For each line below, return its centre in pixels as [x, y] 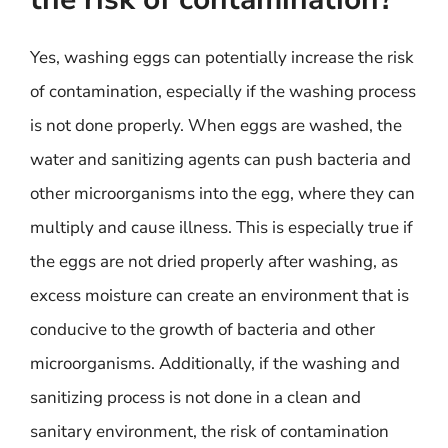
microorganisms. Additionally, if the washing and [215, 363]
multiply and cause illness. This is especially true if [221, 227]
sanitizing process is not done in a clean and [195, 397]
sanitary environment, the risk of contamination [209, 431]
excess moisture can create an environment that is [219, 295]
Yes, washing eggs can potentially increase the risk [222, 57]
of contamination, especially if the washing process [223, 91]
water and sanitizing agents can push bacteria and [220, 159]
